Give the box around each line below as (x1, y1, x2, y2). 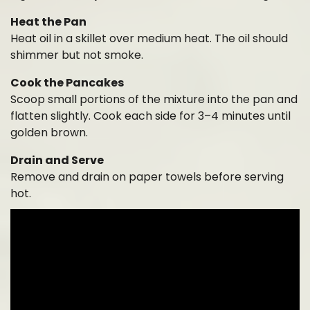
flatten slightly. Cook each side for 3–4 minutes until (10, 107, 291, 124)
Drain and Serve (10, 152, 104, 168)
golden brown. (10, 124, 88, 140)
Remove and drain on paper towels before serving (10, 168, 284, 185)
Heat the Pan (10, 13, 86, 30)
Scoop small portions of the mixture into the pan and (10, 91, 298, 107)
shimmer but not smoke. (10, 46, 143, 63)
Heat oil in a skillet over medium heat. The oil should (10, 30, 288, 46)
